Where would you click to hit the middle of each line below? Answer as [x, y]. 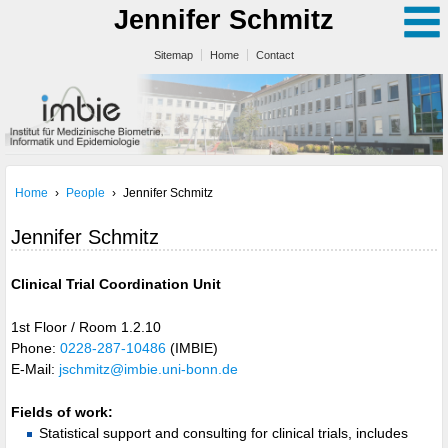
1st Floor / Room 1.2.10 [86, 326]
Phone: [35, 347]
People [85, 192]
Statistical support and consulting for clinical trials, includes [223, 433]
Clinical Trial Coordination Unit [116, 283]
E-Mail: [35, 368]
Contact [275, 55]
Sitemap [173, 55]
